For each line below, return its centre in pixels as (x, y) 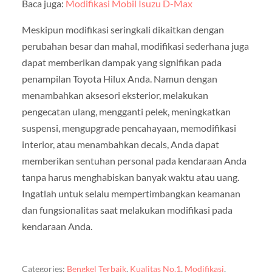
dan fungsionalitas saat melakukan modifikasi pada (127, 210)
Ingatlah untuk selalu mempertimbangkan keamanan (131, 194)
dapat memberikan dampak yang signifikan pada (121, 63)
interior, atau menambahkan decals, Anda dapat (120, 144)
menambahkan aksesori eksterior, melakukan (115, 95)
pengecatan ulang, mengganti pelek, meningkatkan (126, 112)
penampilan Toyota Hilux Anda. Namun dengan (119, 79)
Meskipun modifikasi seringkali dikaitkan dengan (123, 30)
